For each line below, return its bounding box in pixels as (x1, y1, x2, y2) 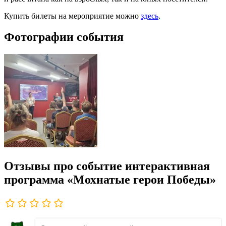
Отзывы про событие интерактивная (4, 159, 210, 173)
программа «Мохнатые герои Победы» (4, 173, 216, 187)
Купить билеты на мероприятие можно (4, 11, 141, 20)
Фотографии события (4, 30, 124, 44)
